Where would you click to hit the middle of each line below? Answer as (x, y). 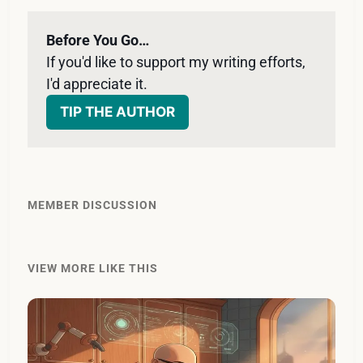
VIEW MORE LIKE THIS (93, 269)
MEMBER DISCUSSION (93, 205)
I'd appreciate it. (98, 84)
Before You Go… (97, 41)
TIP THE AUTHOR (117, 112)
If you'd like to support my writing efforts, (175, 62)
